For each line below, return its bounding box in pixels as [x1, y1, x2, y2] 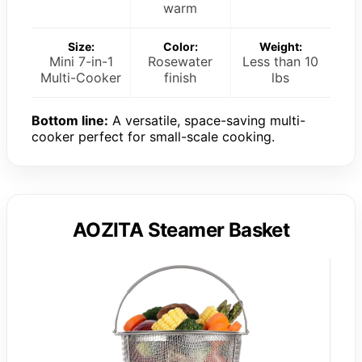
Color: [162, 40, 198, 54]
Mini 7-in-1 [48, 53, 113, 70]
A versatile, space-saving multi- [108, 112, 305, 129]
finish [164, 69, 197, 86]
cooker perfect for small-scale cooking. [32, 128, 275, 145]
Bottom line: [32, 112, 108, 129]
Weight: [259, 40, 302, 54]
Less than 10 [242, 53, 319, 70]
